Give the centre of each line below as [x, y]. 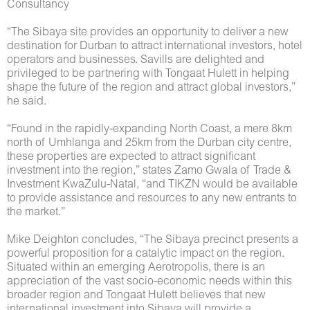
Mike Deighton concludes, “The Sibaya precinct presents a [153, 240]
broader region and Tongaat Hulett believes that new [136, 295]
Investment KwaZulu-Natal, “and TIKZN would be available [152, 185]
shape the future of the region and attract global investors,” [151, 88]
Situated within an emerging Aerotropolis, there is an [136, 268]
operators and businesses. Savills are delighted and [136, 60]
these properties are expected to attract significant [131, 157]
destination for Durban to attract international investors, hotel [155, 46]
